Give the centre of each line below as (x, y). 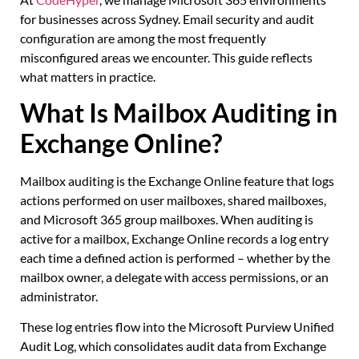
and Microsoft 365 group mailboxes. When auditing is (167, 219)
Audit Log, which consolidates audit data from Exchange (173, 346)
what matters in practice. (88, 76)
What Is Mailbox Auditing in (179, 112)
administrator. (59, 296)
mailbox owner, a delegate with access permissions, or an (174, 276)
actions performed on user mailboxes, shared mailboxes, (173, 200)
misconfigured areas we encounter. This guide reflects (166, 57)
